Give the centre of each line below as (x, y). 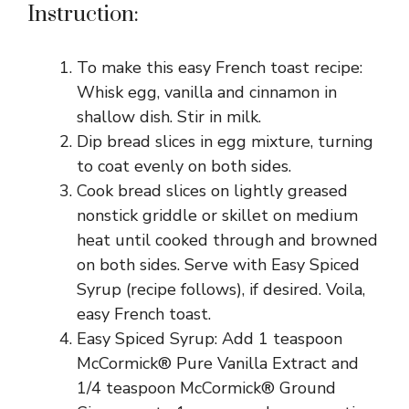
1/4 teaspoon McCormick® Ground (206, 388)
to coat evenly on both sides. (184, 166)
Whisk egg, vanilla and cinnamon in (207, 92)
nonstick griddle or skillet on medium (217, 215)
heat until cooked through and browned (227, 240)
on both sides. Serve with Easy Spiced (218, 265)
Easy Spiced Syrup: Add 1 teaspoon (210, 339)
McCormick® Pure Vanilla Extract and (218, 363)
